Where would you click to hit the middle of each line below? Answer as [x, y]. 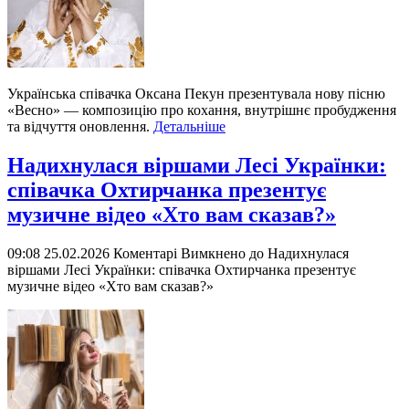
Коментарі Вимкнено [179, 254]
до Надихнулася [297, 254]
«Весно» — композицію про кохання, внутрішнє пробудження [202, 110]
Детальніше [189, 127]
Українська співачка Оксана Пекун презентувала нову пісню [196, 94]
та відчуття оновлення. [80, 127]
